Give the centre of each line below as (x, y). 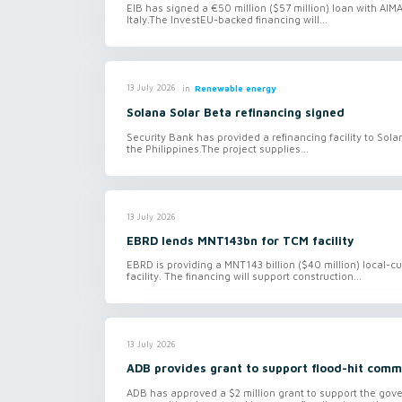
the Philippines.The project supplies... (218, 148)
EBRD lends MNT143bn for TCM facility (240, 240)
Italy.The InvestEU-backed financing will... (227, 19)
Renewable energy (235, 88)
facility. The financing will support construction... (244, 276)
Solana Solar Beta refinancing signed (236, 112)
